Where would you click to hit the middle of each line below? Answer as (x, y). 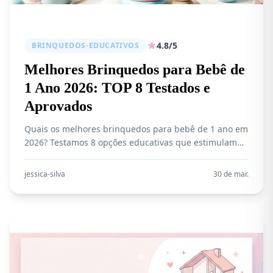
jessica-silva (45, 174)
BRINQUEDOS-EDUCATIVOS (86, 45)
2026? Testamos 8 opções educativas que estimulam (131, 142)
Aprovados (58, 106)
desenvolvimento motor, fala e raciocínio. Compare (128, 156)
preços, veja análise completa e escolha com (115, 169)
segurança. (47, 183)
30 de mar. (231, 174)
